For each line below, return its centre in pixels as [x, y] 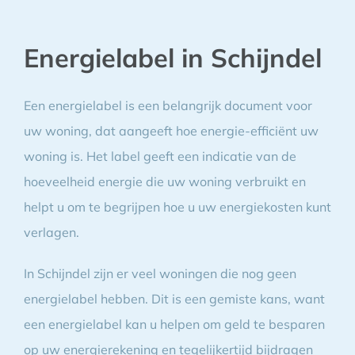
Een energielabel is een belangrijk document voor [168, 105]
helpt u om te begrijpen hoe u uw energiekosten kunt [177, 206]
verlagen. [51, 232]
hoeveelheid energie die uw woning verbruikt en [164, 181]
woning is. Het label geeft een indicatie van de [160, 156]
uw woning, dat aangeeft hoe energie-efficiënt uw [171, 130]
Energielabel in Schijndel [172, 57]
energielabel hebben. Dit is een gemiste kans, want [174, 298]
